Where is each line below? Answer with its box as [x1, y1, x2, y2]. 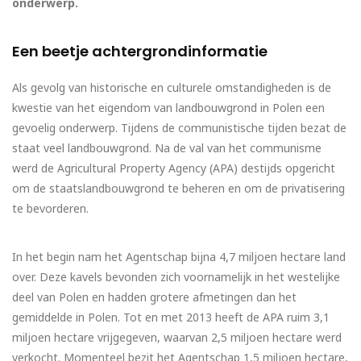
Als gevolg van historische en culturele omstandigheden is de [12, 80, 331, 96]
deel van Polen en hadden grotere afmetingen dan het [12, 289, 297, 305]
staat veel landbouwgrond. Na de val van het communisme [12, 140, 322, 156]
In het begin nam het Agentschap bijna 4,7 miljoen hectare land [12, 249, 346, 265]
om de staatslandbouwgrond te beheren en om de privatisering [12, 180, 345, 197]
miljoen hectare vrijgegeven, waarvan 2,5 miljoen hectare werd [12, 330, 342, 346]
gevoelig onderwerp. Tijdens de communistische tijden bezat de [12, 120, 346, 136]
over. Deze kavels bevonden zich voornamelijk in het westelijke [12, 269, 340, 285]
